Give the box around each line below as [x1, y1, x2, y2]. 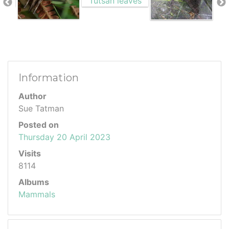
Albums [18, 176, 49, 187]
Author [18, 90, 47, 101]
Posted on [18, 119, 59, 130]
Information [18, 71, 79, 84]
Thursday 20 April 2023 [18, 131, 110, 142]
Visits [18, 148, 41, 158]
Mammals [18, 189, 55, 199]
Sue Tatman [18, 103, 64, 113]
